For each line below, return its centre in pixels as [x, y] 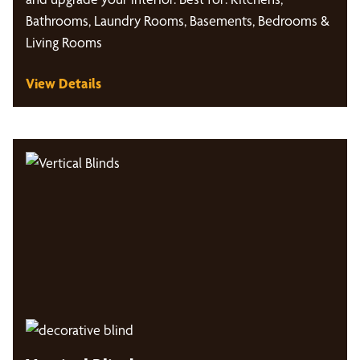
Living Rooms [64, 42]
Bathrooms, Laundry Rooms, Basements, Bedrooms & [178, 20]
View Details [63, 83]
